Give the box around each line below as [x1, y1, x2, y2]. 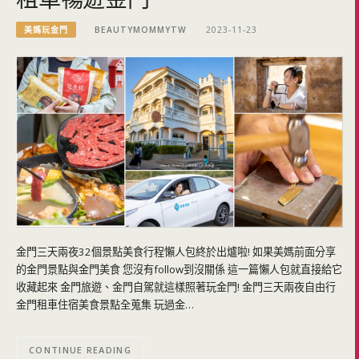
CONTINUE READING [29, 344, 131, 357]
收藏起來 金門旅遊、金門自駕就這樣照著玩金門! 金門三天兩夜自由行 [16, 280, 336, 295]
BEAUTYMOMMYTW [95, 23, 188, 35]
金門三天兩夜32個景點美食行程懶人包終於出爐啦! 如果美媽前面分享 [16, 244, 336, 260]
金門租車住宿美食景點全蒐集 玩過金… [16, 297, 194, 313]
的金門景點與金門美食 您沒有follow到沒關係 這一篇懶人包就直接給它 [16, 262, 342, 277]
